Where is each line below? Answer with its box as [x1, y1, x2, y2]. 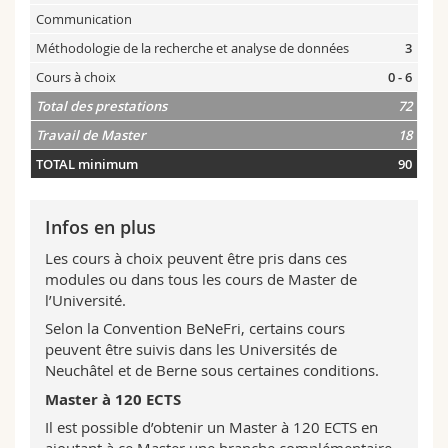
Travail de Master [36, 126, 146, 145]
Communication [36, 10, 132, 29]
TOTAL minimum [36, 155, 141, 174]
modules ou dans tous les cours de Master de [45, 268, 357, 289]
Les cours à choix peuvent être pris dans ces [45, 247, 347, 268]
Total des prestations [36, 97, 170, 116]
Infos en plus [45, 215, 156, 240]
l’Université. [45, 289, 126, 310]
